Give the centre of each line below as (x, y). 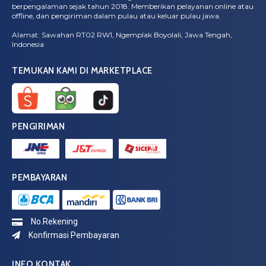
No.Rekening (54, 222)
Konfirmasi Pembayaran (74, 235)
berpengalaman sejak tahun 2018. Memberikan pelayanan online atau (133, 7)
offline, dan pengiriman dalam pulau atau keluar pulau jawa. (116, 16)
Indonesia (28, 45)
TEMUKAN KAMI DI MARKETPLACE (82, 71)
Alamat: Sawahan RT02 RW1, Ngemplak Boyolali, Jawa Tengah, (122, 35)
